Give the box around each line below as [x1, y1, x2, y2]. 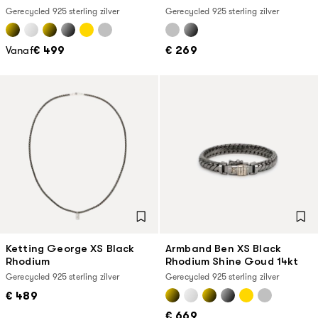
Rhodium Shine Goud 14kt [165, 255, 299, 267]
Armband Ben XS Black [165, 242, 281, 254]
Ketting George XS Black [6, 242, 135, 254]
